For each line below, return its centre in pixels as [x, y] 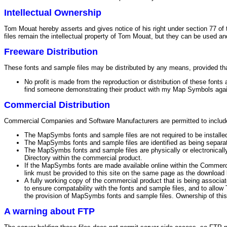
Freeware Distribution [51, 52]
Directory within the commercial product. [83, 158]
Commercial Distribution [57, 105]
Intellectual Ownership [53, 13]
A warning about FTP [49, 211]
